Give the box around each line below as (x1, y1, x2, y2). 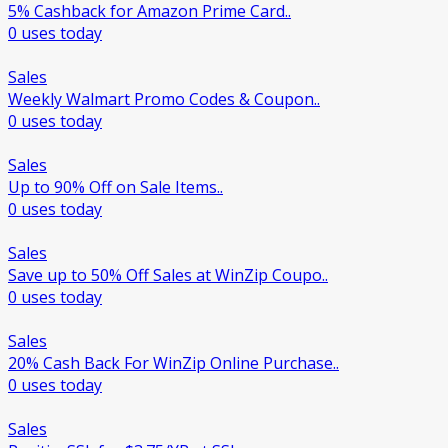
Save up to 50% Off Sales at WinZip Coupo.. (8, 264, 328, 287)
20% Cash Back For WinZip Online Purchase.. (8, 352, 339, 375)
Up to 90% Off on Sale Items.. (8, 176, 223, 199)
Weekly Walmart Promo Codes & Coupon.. (8, 88, 320, 111)
